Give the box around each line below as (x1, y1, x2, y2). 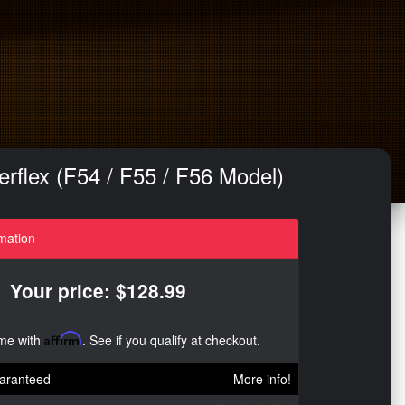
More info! (233, 370, 291, 388)
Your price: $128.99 (10, 278, 186, 304)
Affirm (44, 331, 82, 346)
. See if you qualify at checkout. (82, 331, 260, 349)
